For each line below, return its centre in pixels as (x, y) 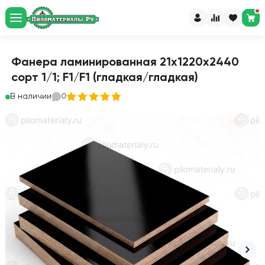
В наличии (31, 96)
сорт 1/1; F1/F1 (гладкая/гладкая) (105, 78)
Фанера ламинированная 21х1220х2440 (125, 63)
